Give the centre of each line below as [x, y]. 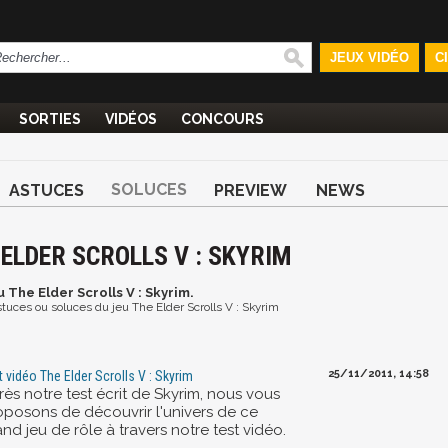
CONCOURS [222, 119]
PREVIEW [250, 190]
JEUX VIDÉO [369, 57]
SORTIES [50, 119]
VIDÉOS [131, 119]
